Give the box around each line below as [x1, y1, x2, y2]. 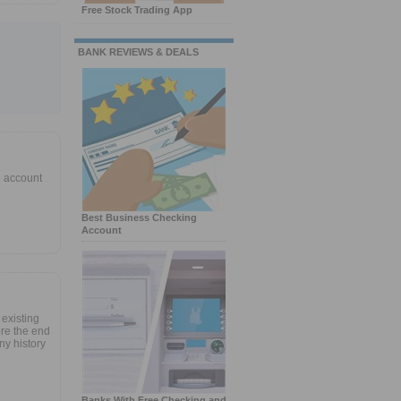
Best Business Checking [81, 212, 197, 223]
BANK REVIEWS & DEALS [78, 47, 199, 57]
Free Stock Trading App [81, 4, 192, 15]
